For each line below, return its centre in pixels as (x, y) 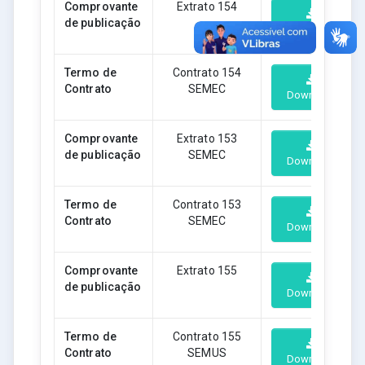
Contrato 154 (207, 72)
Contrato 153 (207, 204)
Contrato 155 (207, 336)
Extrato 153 (207, 138)
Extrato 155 (207, 270)
